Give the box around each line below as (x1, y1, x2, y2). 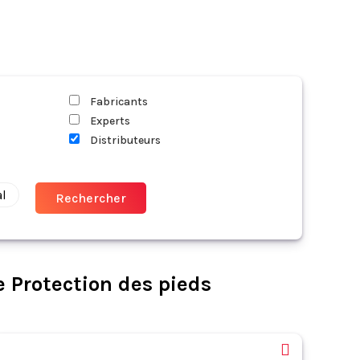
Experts (88, 114, 130, 128)
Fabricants (88, 95, 148, 108)
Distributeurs (88, 133, 161, 147)
